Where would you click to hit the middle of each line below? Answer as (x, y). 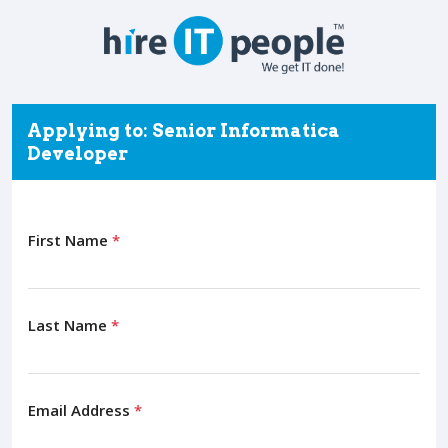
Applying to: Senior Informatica (183, 130)
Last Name (69, 324)
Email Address (81, 409)
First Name (70, 239)
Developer (77, 153)
